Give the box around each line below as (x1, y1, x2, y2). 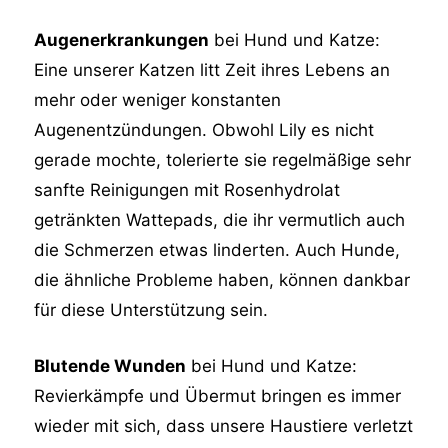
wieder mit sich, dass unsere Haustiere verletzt (34, 415, 414, 436)
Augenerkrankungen (34, 30, 210, 51)
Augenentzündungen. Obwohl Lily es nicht (34, 120, 375, 141)
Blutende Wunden (34, 355, 187, 376)
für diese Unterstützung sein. (34, 300, 269, 321)
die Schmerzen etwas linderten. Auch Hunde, (34, 240, 401, 261)
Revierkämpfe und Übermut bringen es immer (34, 385, 402, 406)
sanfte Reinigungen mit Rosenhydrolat (34, 180, 341, 201)
